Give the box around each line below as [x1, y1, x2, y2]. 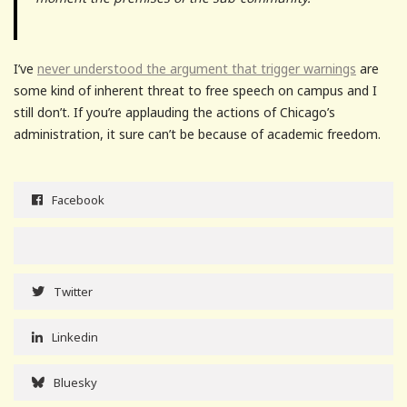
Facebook [52, 191, 104, 208]
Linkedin [52, 328, 98, 345]
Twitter [54, 283, 93, 300]
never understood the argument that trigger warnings [37, 59, 356, 77]
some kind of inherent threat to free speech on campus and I [14, 81, 377, 99]
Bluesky [54, 373, 97, 391]
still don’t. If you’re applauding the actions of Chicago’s [14, 103, 335, 121]
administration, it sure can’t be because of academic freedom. [14, 124, 381, 143]
